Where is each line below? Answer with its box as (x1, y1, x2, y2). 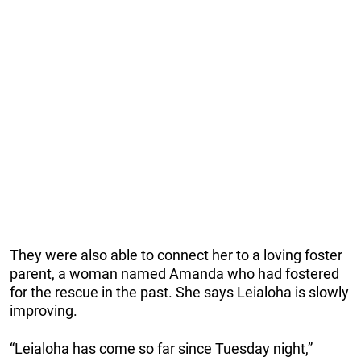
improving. (10, 301, 77, 319)
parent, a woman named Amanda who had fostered (10, 264, 339, 282)
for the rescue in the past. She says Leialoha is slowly (10, 283, 349, 301)
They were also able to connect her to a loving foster (10, 246, 342, 263)
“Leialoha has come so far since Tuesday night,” (10, 339, 313, 357)
